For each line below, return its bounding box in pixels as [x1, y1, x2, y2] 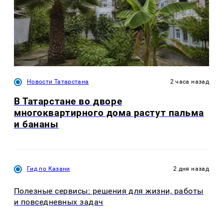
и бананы [14, 118, 59, 130]
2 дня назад [173, 165, 209, 172]
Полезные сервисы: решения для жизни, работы [14, 186, 204, 196]
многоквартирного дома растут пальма [14, 107, 204, 118]
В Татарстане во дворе [14, 95, 122, 107]
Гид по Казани [27, 165, 70, 172]
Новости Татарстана [27, 78, 89, 85]
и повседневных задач [14, 197, 104, 207]
